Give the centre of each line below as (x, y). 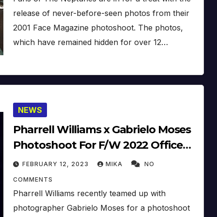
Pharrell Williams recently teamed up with (89, 193)
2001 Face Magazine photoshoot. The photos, (98, 27)
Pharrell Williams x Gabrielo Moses (102, 129)
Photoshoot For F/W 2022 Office (98, 145)
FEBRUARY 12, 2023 (56, 164)
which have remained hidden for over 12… (90, 42)
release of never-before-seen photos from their (101, 13)
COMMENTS (33, 179)
